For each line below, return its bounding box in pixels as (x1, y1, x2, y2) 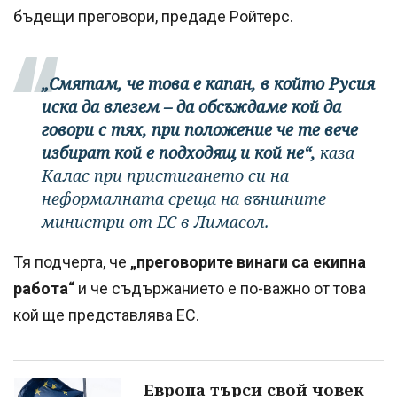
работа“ (13, 279, 74, 299)
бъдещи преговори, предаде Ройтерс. (13, 7, 293, 27)
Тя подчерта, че (13, 253, 130, 272)
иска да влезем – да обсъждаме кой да (42, 96, 341, 118)
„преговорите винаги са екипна (130, 253, 366, 272)
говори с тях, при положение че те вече (42, 119, 358, 141)
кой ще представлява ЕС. (13, 306, 199, 325)
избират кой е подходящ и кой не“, (42, 142, 315, 164)
